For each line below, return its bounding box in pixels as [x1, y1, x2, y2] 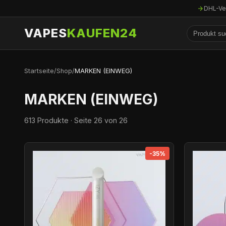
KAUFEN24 [67, 26, 137, 41]
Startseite [24, 67, 54, 75]
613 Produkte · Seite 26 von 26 [24, 116, 128, 125]
